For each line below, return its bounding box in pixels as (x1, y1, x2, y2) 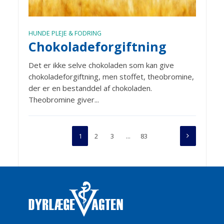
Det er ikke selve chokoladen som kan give (28, 59, 174, 70)
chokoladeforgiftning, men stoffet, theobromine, (28, 71, 194, 81)
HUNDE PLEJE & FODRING (28, 28, 101, 37)
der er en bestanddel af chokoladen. (28, 82, 152, 93)
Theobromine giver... (28, 94, 99, 104)
